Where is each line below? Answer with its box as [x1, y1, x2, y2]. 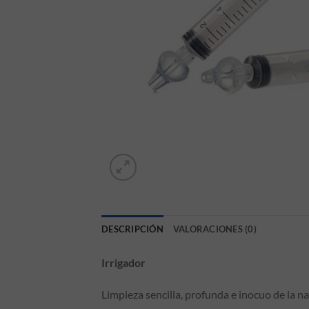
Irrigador [101, 256, 146, 269]
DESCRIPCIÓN [101, 223, 163, 235]
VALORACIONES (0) [172, 223, 257, 235]
